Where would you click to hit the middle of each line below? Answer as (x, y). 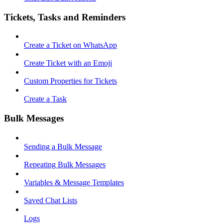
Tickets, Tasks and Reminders (65, 17)
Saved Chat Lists (51, 200)
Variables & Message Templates (74, 182)
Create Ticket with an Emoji (68, 63)
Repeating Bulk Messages (65, 164)
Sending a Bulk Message (63, 146)
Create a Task (45, 99)
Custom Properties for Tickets (70, 81)
